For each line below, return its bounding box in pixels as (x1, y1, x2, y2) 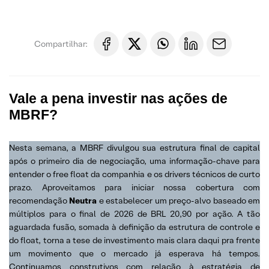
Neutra (69, 195, 99, 206)
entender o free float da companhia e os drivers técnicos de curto (9, 169, 260, 180)
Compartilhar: (34, 38, 88, 49)
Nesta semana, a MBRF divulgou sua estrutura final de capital (9, 142, 260, 153)
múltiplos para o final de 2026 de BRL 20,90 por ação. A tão (9, 208, 260, 219)
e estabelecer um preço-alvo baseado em (98, 195, 261, 206)
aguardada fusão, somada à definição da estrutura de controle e (9, 222, 260, 232)
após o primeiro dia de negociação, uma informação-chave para (9, 156, 260, 166)
